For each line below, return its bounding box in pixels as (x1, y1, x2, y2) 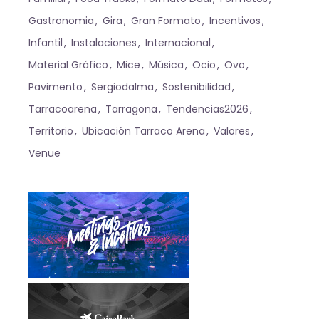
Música (149, 57, 184, 72)
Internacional (145, 35, 211, 50)
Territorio (28, 123, 74, 138)
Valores (214, 123, 251, 138)
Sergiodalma (91, 79, 155, 94)
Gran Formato (131, 13, 202, 28)
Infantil (28, 35, 63, 50)
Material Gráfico (28, 57, 109, 72)
